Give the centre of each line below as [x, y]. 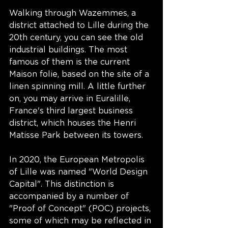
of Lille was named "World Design [80, 172]
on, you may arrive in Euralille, [71, 99]
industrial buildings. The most [69, 50]
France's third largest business [72, 111]
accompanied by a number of [70, 197]
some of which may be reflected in [81, 221]
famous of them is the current [71, 62]
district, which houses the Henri [74, 123]
